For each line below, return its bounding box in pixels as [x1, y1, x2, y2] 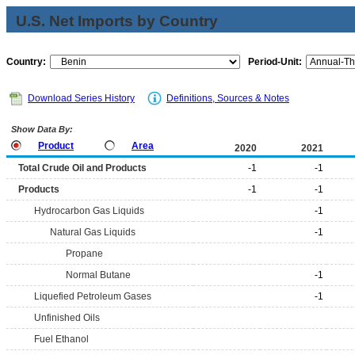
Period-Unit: [248, 56, 302, 67]
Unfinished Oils [34, 312, 100, 323]
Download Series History [28, 93, 135, 104]
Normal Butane [66, 269, 131, 281]
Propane [66, 248, 103, 259]
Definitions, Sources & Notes [166, 93, 289, 104]
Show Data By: [9, 124, 73, 134]
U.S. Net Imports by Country [16, 13, 218, 29]
